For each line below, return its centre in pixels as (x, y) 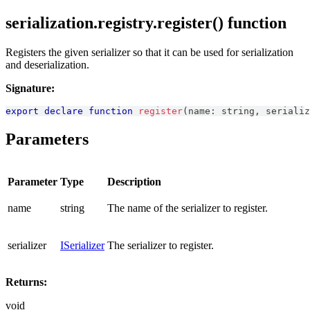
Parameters (47, 139)
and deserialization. (47, 64)
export (22, 111)
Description (134, 181)
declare (64, 111)
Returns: (26, 282)
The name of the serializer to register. (188, 208)
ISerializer (82, 245)
